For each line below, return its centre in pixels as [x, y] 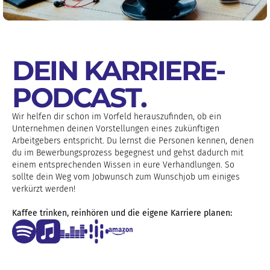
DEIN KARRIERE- [118, 70]
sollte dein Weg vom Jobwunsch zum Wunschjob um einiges [126, 177]
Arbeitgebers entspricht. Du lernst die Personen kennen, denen [133, 140]
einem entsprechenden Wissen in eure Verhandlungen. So [123, 165]
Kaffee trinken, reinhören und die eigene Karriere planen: [122, 213]
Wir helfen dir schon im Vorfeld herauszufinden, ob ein [117, 116]
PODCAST [76, 97]
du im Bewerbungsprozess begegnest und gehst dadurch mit [128, 152]
